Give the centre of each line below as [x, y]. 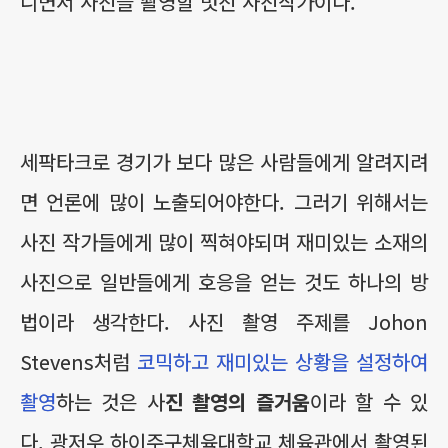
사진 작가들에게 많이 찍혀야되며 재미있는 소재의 [224, 241]
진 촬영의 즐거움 [237, 401]
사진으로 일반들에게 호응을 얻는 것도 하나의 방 [224, 281]
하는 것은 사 [110, 401]
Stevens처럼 [78, 361]
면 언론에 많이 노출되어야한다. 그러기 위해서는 [224, 201]
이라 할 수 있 [369, 401]
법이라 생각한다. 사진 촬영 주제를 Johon [224, 321]
